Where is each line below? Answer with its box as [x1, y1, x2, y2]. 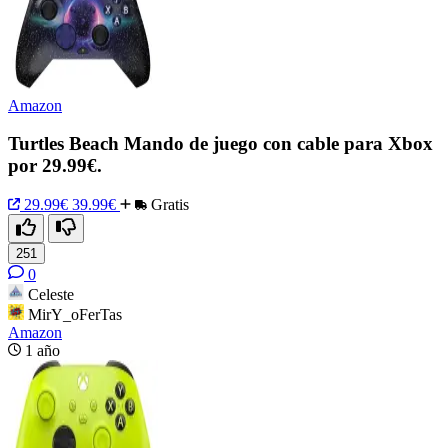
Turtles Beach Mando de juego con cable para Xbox [8, 133, 433, 155]
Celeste [28, 285, 74, 303]
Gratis [147, 195, 189, 213]
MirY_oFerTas [28, 305, 122, 323]
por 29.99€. [8, 155, 102, 177]
